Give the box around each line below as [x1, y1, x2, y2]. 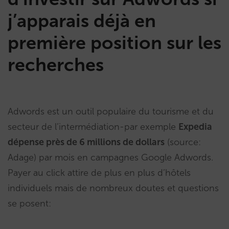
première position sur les [8, 32, 221, 54]
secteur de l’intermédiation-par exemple [8, 121, 178, 132]
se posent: [8, 198, 51, 209]
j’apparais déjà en [8, 10, 156, 32]
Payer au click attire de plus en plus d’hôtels [8, 167, 191, 178]
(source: [165, 136, 201, 148]
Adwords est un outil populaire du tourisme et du [8, 106, 214, 117]
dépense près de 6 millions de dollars [8, 136, 165, 148]
